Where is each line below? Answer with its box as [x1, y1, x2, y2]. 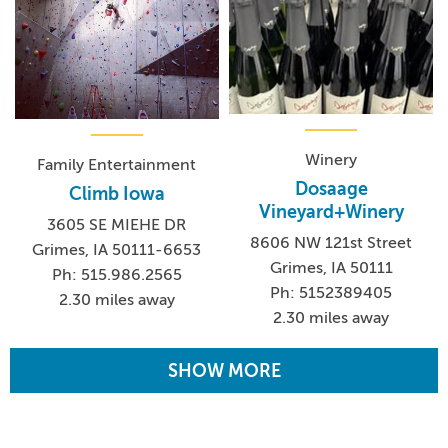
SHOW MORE [167, 360, 281, 381]
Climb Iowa [68, 183, 165, 204]
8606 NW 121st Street [250, 233, 413, 252]
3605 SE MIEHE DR [47, 215, 187, 234]
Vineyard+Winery [258, 201, 404, 222]
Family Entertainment [37, 155, 197, 174]
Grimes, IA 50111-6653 [32, 240, 202, 259]
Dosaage [294, 178, 368, 199]
